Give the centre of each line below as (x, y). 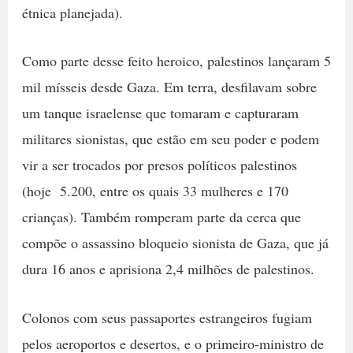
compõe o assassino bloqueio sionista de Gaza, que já (175, 243)
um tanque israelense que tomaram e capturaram (160, 113)
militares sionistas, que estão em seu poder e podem (170, 139)
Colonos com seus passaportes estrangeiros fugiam (167, 318)
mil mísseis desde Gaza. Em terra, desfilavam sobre (169, 87)
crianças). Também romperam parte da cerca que (161, 217)
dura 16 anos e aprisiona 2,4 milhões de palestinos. (168, 269)
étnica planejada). (72, 12)
